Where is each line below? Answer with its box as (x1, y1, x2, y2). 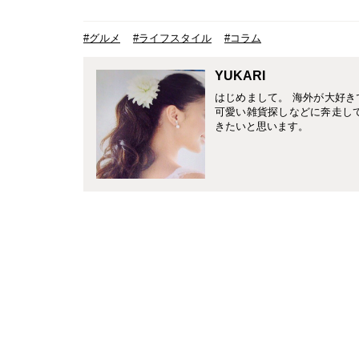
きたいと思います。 (215, 120, 309, 133)
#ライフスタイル (133, 32, 212, 45)
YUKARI (215, 69, 265, 83)
